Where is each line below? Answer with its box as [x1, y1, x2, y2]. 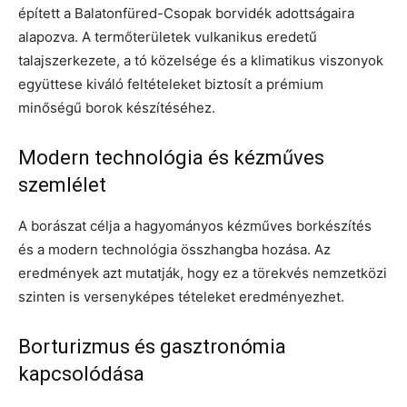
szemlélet [18, 173, 106, 196]
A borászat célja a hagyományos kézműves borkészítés [18, 216, 372, 234]
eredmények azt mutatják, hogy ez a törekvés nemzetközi [18, 263, 387, 282]
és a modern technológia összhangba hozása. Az [18, 240, 331, 258]
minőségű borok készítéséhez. [18, 98, 215, 116]
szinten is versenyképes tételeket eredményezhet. [18, 287, 344, 305]
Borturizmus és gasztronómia [18, 334, 286, 358]
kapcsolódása [18, 362, 144, 385]
